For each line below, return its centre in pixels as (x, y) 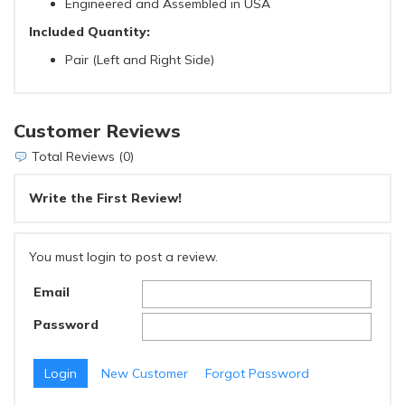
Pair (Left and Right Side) (140, 59)
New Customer (145, 373)
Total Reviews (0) (81, 156)
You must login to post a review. (123, 257)
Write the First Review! (105, 198)
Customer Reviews (97, 130)
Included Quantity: (89, 31)
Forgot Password (257, 373)
